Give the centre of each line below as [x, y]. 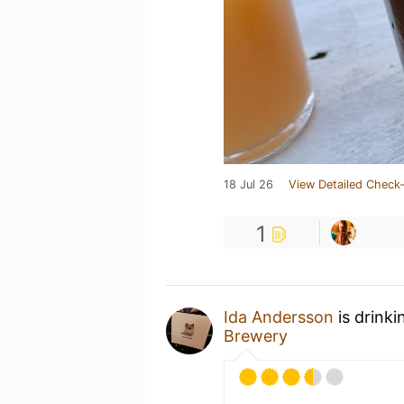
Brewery [256, 336]
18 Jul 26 [248, 184]
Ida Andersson [279, 317]
